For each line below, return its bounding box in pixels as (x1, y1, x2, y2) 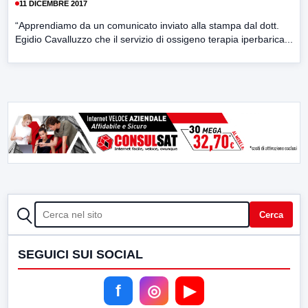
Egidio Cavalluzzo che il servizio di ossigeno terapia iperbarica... (15, 34, 293, 45)
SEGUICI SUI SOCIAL (18, 247, 143, 262)
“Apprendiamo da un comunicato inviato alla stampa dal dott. (15, 20, 279, 32)
